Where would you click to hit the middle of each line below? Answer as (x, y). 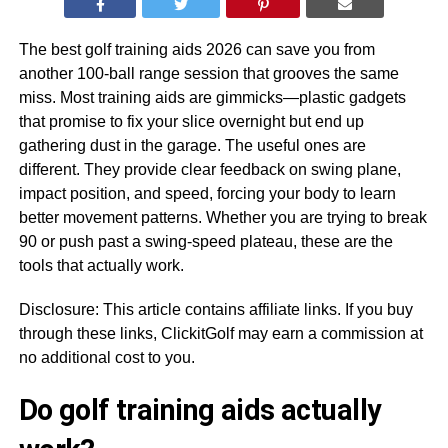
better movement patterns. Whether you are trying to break (222, 217)
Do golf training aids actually (199, 409)
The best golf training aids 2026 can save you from (196, 49)
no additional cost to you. (106, 357)
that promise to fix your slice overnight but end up (191, 121)
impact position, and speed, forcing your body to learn (207, 193)
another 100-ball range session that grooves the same (208, 73)
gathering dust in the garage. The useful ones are (192, 145)
